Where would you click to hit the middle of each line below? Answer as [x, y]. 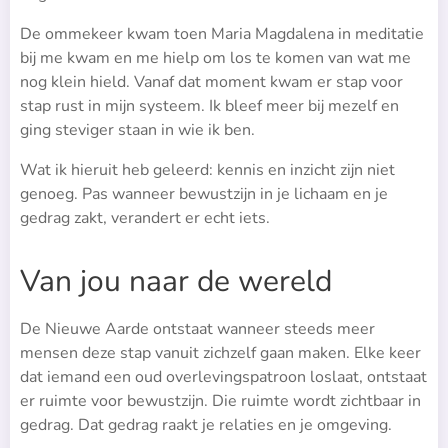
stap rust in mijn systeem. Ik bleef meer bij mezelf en [209, 106]
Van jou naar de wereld [176, 282]
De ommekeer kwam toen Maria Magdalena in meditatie [222, 34]
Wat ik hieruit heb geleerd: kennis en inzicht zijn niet [207, 170]
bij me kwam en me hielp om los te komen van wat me [215, 58]
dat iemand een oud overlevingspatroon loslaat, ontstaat [223, 377]
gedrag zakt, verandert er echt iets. [145, 218]
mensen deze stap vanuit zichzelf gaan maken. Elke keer [220, 353]
